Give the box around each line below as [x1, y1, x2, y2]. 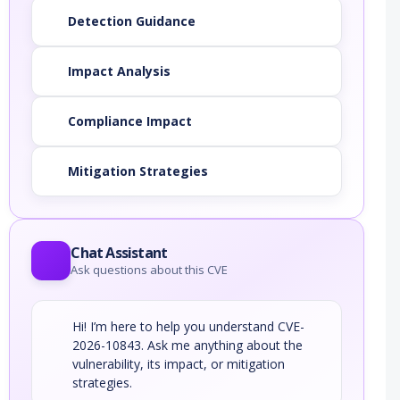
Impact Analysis [68, 62, 171, 80]
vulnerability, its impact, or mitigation [72, 355, 286, 373]
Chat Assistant [71, 243, 168, 263]
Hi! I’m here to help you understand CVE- [72, 318, 305, 336]
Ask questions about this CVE [71, 262, 229, 279]
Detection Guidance [68, 12, 196, 30]
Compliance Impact [68, 112, 193, 130]
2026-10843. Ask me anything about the [72, 337, 304, 354]
